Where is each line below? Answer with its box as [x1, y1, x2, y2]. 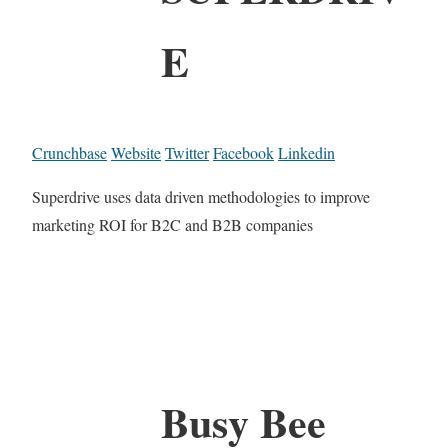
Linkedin [278, 141, 335, 163]
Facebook [213, 141, 274, 163]
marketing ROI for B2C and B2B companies [32, 213, 313, 235]
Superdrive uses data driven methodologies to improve [32, 185, 370, 207]
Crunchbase [32, 141, 107, 163]
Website [111, 141, 161, 163]
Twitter [165, 141, 209, 163]
